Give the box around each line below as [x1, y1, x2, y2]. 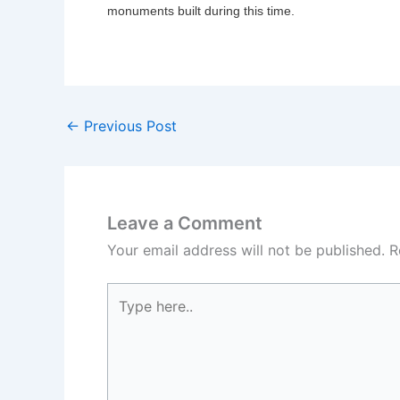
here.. [106, 307, 143, 326]
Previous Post [79, 116, 177, 135]
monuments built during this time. [107, 4, 295, 19]
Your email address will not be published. [107, 240, 385, 259]
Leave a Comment [107, 212, 262, 234]
